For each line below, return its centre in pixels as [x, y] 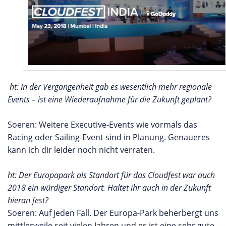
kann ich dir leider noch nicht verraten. [81, 150]
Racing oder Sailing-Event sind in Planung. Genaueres [109, 137]
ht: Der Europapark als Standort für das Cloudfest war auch [111, 175]
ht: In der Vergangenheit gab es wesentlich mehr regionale [111, 87]
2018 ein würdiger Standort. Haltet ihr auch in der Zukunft [109, 187]
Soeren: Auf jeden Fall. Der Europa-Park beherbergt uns [113, 213]
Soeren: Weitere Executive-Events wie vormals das [102, 124]
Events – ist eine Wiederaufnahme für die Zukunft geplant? [109, 99]
